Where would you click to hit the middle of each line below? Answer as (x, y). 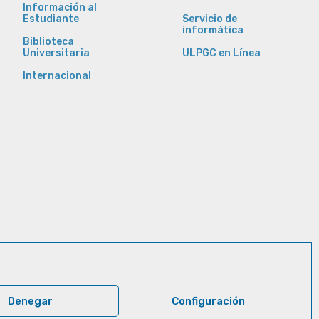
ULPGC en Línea (221, 53)
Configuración (208, 301)
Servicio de (209, 19)
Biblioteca (48, 42)
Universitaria (56, 53)
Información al (59, 8)
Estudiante (51, 19)
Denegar (30, 301)
